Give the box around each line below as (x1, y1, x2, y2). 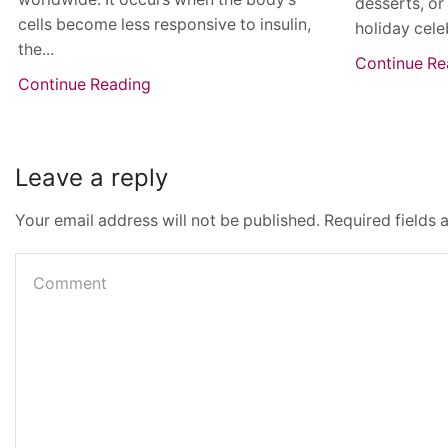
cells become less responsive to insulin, (18, 15, 311, 35)
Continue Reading (18, 75, 151, 95)
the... (18, 40, 54, 60)
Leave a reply (15, 162, 168, 192)
